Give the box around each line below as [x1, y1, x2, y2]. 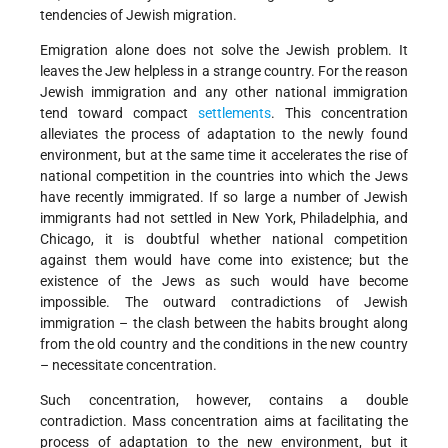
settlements [198, 105, 271, 122]
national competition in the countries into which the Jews [40, 168, 408, 185]
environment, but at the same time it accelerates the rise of [40, 147, 408, 164]
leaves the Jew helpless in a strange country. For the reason [40, 63, 408, 80]
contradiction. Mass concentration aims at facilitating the [40, 413, 408, 430]
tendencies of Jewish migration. [40, 7, 237, 24]
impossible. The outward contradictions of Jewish [40, 294, 408, 311]
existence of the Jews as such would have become [40, 273, 408, 290]
